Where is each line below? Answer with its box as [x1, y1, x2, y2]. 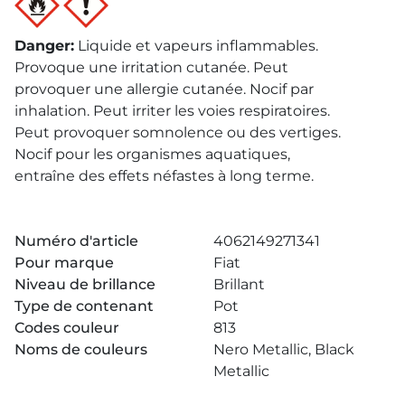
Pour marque [14, 253, 114, 271]
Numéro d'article [14, 231, 138, 250]
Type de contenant [14, 297, 154, 315]
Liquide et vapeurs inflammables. [78, 36, 318, 54]
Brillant [213, 275, 265, 293]
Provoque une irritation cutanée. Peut [14, 58, 288, 76]
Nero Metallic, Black [213, 340, 354, 358]
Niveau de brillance [14, 275, 155, 293]
